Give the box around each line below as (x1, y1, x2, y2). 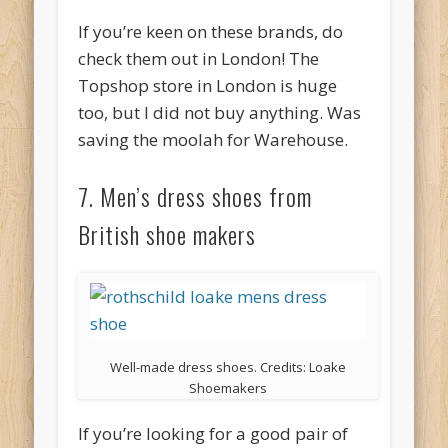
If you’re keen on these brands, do (78, 20, 344, 44)
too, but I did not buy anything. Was (78, 101, 362, 125)
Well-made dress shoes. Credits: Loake (110, 358, 347, 377)
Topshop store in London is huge (78, 74, 338, 98)
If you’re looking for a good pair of (78, 422, 349, 446)
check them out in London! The (78, 47, 320, 71)
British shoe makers (78, 216, 257, 253)
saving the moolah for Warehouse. (78, 128, 349, 152)
